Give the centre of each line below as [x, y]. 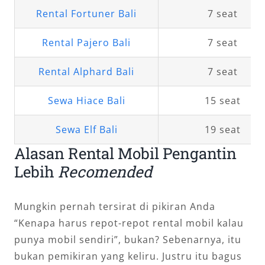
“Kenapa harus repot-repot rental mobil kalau [129, 223]
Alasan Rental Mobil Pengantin [125, 153]
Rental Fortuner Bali [86, 14]
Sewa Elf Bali [86, 130]
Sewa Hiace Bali [86, 101]
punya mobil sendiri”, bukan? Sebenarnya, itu [128, 239]
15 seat [223, 101]
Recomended [105, 172]
